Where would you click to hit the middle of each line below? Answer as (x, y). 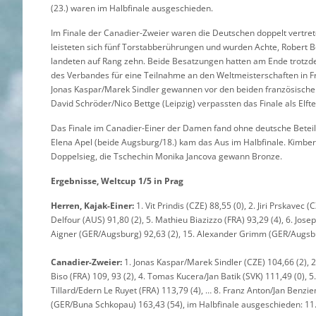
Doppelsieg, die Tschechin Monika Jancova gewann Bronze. (166, 156)
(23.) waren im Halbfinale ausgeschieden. (132, 8)
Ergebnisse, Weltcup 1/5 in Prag (117, 181)
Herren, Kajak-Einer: (92, 205)
